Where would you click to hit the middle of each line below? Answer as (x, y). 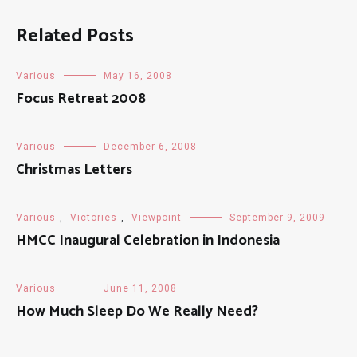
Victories (94, 217)
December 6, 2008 (150, 146)
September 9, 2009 (277, 217)
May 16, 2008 (138, 75)
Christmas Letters (74, 169)
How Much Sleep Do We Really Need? (137, 311)
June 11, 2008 (140, 288)
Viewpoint (157, 217)
